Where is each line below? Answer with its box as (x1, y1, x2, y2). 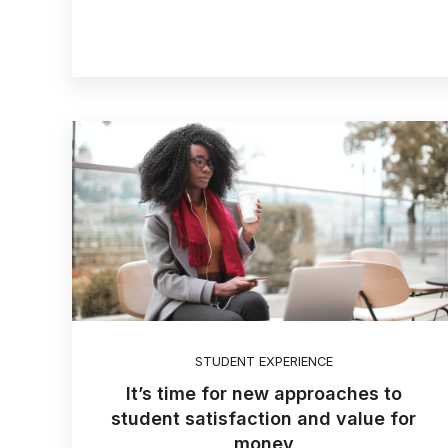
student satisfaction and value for (111, 407, 417, 429)
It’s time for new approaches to (125, 382, 402, 404)
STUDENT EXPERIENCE (194, 353, 333, 369)
